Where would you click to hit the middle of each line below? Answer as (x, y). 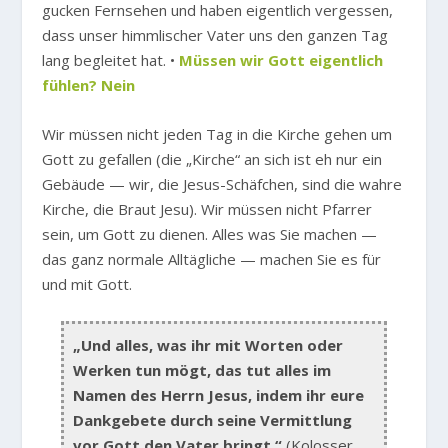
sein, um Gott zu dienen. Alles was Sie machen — (210, 234)
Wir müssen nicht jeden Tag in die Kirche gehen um (217, 134)
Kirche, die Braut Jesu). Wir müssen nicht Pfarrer (207, 209)
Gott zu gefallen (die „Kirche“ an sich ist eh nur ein (212, 159)
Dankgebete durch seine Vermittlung (213, 420)
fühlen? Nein (89, 85)
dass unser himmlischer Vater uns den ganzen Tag (215, 35)
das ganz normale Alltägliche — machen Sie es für (212, 259)
